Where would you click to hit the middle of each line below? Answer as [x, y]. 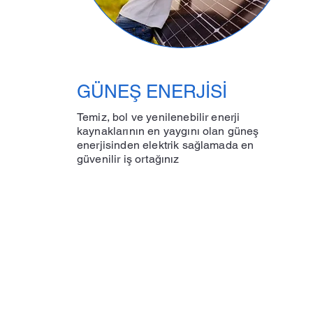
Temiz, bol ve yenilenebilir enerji [159, 117]
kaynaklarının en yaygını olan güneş [168, 131]
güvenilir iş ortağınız [128, 159]
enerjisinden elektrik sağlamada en [166, 145]
